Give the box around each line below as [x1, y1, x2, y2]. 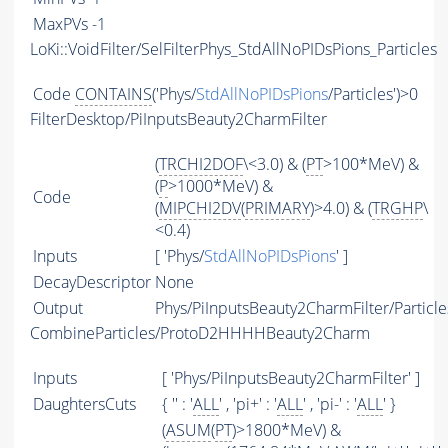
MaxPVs [33, 13, 88, 36]
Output [33, 297, 83, 320]
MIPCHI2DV [159, 197, 241, 220]
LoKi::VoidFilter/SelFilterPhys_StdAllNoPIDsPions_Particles [30, 38, 437, 61]
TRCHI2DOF [159, 153, 243, 176]
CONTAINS [75, 83, 152, 106]
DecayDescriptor [33, 271, 151, 294]
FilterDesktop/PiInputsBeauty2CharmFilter [30, 108, 327, 131]
